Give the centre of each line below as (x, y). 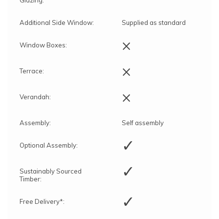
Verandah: (35, 97)
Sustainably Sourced (51, 171)
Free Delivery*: (42, 201)
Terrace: (32, 71)
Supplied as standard (154, 22)
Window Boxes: (43, 45)
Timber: (31, 179)
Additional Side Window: (57, 22)
